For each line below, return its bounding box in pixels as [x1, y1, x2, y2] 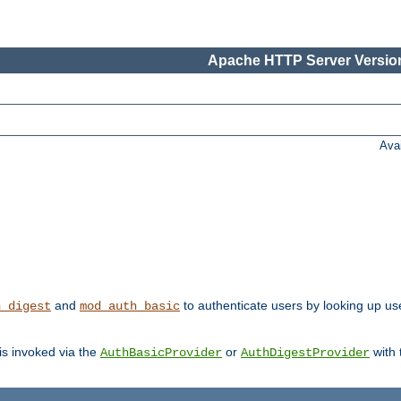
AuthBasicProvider [100, 346, 222, 361]
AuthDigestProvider [241, 346, 370, 361]
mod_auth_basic [80, 299, 180, 314]
